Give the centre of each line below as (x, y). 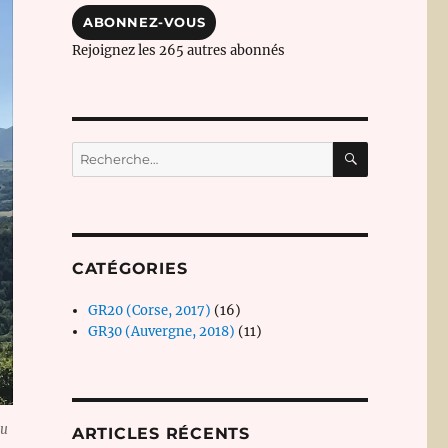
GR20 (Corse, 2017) (150, 311)
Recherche (104, 152)
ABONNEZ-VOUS (144, 22)
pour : (89, 173)
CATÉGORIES (129, 269)
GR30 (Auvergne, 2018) (162, 332)
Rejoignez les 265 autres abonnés (178, 51)
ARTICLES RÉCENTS (160, 434)
